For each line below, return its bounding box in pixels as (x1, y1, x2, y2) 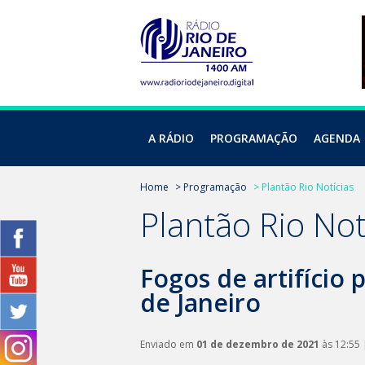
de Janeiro (140, 286, 261, 319)
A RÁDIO (148, 130, 194, 146)
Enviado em (140, 337, 196, 351)
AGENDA (314, 130, 360, 146)
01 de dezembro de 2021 (196, 337, 319, 351)
